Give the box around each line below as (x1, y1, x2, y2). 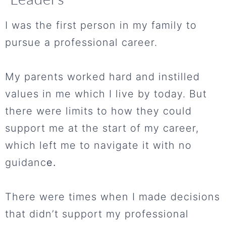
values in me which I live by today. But (5, 88, 207, 100)
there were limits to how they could (5, 105, 192, 118)
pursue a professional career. (5, 36, 157, 49)
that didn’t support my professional (5, 208, 189, 220)
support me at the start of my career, (5, 122, 199, 135)
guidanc (5, 156, 46, 169)
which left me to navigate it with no (5, 139, 192, 152)
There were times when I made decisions (5, 191, 220, 203)
